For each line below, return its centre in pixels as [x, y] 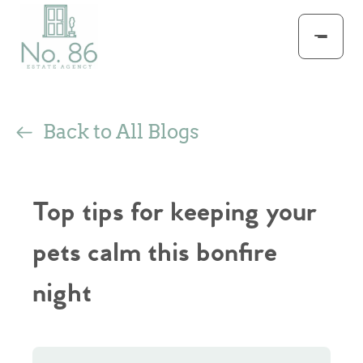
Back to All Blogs [121, 132]
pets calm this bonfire [155, 254]
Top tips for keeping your [175, 213]
